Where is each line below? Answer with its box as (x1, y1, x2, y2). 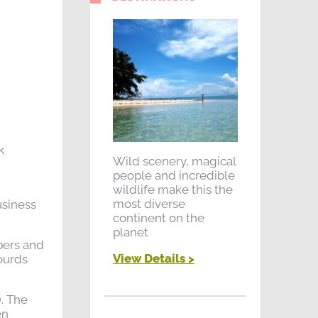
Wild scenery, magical (113, 153, 236, 168)
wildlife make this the (113, 182, 233, 197)
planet (113, 224, 148, 239)
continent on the (113, 210, 204, 225)
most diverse (113, 196, 185, 211)
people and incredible (113, 168, 235, 182)
